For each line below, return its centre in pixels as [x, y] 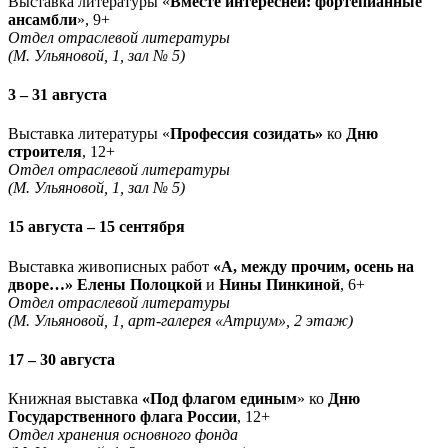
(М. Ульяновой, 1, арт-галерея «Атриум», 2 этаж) [180, 320]
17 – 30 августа [61, 359]
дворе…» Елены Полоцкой [107, 284]
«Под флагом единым [219, 399]
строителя [45, 152]
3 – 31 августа [57, 94]
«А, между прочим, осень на [313, 266]
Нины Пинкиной [277, 284]
